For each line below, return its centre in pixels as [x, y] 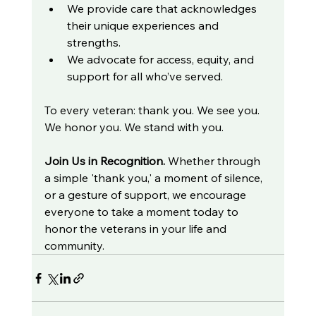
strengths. [93, 43]
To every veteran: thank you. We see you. [153, 110]
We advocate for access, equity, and [162, 60]
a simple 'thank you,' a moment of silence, [154, 178]
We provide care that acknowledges [163, 9]
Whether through [215, 161]
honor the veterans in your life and [136, 229]
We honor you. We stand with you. [134, 127]
